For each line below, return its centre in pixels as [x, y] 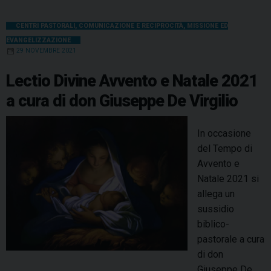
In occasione [224, 133]
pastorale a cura [231, 239]
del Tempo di [225, 148]
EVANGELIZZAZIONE [38, 40]
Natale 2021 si [228, 178]
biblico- [213, 224]
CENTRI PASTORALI [45, 25]
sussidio [216, 209]
